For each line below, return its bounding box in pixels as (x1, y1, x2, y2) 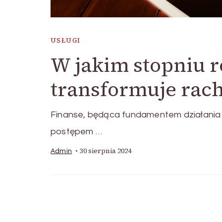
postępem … (51, 127, 102, 136)
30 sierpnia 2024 (80, 146, 131, 156)
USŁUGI (51, 36, 81, 45)
